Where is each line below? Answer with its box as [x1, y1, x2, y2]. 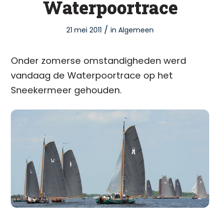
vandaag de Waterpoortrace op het [11, 69, 173, 82]
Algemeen [118, 25, 154, 35]
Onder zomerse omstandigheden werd [11, 55, 187, 67]
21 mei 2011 [66, 25, 102, 35]
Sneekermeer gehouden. [11, 84, 122, 96]
